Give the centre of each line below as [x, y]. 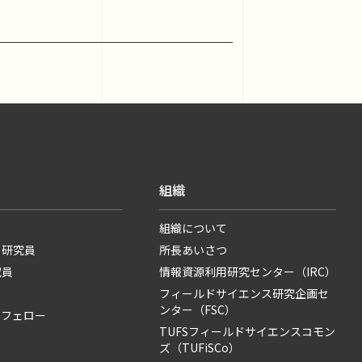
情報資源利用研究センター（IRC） [248, 271]
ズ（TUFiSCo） [200, 347]
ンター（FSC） [198, 309]
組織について [193, 228]
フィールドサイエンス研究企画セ [244, 293]
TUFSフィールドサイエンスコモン [247, 331]
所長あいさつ [193, 250]
